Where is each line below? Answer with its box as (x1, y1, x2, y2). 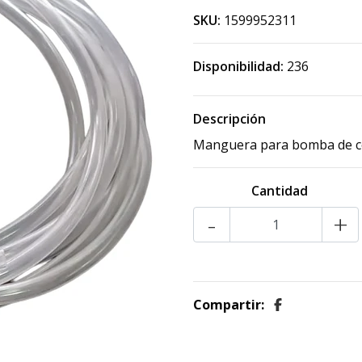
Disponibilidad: (193, 57, 284, 76)
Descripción (193, 110, 266, 128)
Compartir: (193, 296, 264, 314)
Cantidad (250, 182, 308, 200)
